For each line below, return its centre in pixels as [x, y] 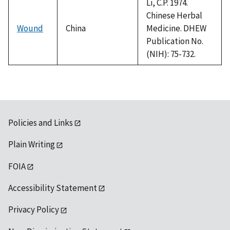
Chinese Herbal [174, 15]
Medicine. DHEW [176, 28]
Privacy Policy [34, 210]
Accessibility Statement [53, 188]
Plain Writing [32, 145]
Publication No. [175, 41]
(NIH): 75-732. [171, 54]
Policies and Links [41, 122]
